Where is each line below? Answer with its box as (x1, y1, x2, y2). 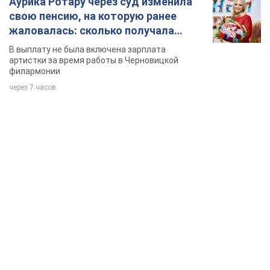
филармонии (9, 66, 60, 77)
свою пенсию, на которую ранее (9, 10, 177, 23)
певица (9, 39, 46, 52)
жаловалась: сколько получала (9, 24, 174, 37)
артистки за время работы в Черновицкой (9, 55, 178, 66)
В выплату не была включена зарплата (9, 45, 166, 55)
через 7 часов (9, 83, 56, 92)
